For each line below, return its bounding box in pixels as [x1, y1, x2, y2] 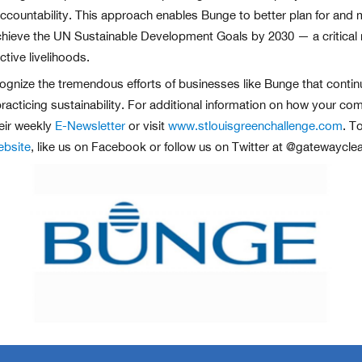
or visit [125, 118, 168, 134]
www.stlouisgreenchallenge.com [168, 118, 343, 134]
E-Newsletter [55, 118, 125, 134]
